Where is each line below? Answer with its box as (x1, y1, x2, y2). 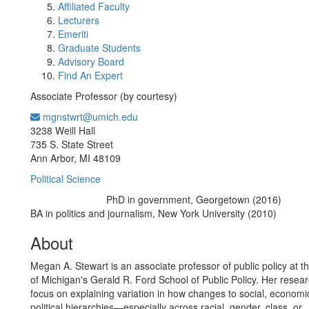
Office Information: (145, 112, 210, 123)
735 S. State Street (30, 137, 113, 151)
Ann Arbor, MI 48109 (30, 151, 121, 165)
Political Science (30, 172, 101, 186)
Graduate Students (58, 41, 141, 54)
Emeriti (58, 27, 88, 41)
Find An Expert (58, 68, 123, 82)
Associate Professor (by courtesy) (30, 89, 177, 103)
